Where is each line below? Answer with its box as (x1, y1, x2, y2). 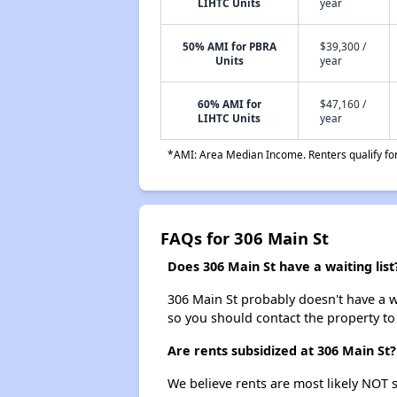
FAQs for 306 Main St (160, 227, 329, 249)
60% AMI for (197, 97, 261, 111)
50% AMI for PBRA (182, 39, 276, 53)
